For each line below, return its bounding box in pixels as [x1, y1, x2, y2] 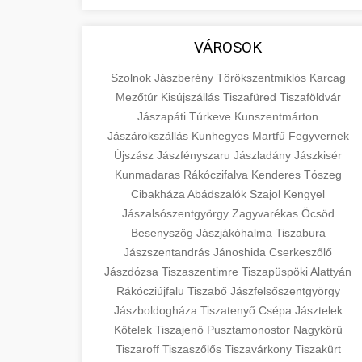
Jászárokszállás [107, 129, 192, 142]
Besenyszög [130, 226, 196, 239]
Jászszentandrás [124, 246, 213, 259]
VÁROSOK [194, 38, 262, 57]
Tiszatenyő [200, 304, 259, 317]
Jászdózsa [104, 265, 162, 278]
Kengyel [284, 187, 325, 200]
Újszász [114, 149, 157, 162]
